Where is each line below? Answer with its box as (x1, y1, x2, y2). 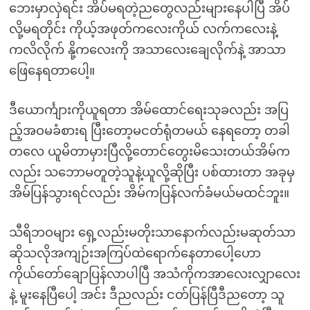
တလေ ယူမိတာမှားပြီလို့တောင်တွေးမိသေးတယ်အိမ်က (8, 145, 290, 158)
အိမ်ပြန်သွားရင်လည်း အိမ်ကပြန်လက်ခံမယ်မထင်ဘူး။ (8, 186, 289, 200)
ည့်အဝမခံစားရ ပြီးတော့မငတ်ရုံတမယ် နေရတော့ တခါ (8, 124, 290, 138)
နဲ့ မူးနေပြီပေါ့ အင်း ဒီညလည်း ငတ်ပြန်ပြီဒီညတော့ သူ (8, 288, 284, 302)
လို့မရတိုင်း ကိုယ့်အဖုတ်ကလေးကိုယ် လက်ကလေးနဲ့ (8, 22, 277, 36)
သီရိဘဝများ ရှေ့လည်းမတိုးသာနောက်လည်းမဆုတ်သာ (8, 226, 295, 239)
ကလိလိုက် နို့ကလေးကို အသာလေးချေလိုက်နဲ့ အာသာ (8, 43, 286, 57)
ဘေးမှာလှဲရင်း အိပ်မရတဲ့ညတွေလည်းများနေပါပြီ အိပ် (8, 1, 290, 15)
